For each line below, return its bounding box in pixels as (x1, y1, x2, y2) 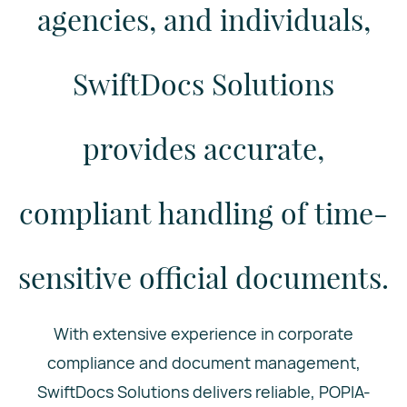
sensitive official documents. (18, 257, 389, 296)
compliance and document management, (46, 352, 361, 373)
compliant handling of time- (19, 193, 388, 232)
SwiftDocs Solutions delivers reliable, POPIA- (36, 381, 371, 402)
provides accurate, (83, 128, 324, 167)
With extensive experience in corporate (54, 323, 353, 344)
